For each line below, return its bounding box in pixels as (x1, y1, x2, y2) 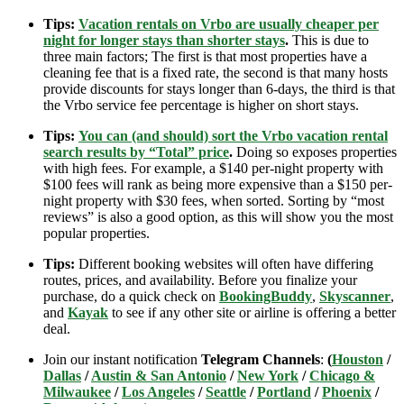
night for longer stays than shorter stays (43, 32, 285, 48)
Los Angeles (122, 383, 195, 399)
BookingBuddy (219, 288, 312, 304)
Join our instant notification (43, 351, 201, 367)
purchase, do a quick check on (43, 288, 219, 304)
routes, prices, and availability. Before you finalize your (43, 271, 357, 288)
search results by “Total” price (43, 143, 229, 160)
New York (237, 367, 298, 383)
